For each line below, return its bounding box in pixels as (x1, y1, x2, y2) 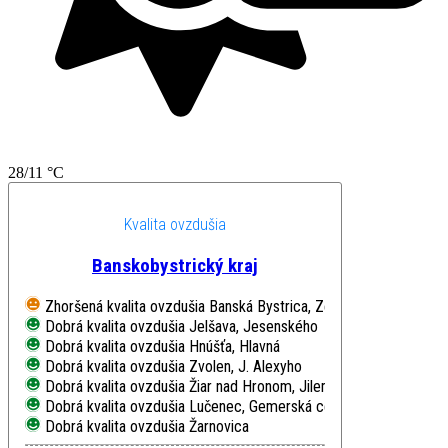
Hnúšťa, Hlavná (189, 336, 280, 356)
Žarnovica (189, 416, 249, 436)
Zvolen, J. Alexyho (189, 356, 302, 376)
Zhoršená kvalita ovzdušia (45, 296, 205, 316)
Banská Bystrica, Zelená (209, 296, 357, 316)
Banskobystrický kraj (92, 253, 258, 277)
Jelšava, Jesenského (189, 316, 318, 336)
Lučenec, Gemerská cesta (189, 396, 351, 416)
